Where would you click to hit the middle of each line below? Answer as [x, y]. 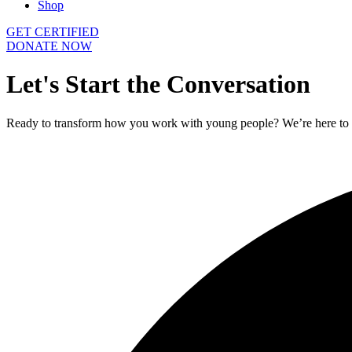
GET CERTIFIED [53, 32]
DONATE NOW [49, 46]
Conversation [238, 84]
